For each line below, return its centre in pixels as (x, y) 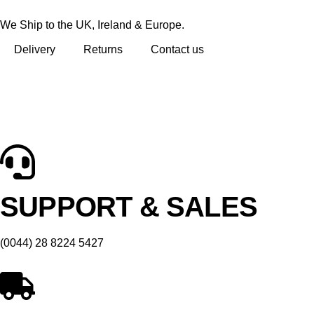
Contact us (177, 49)
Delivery (35, 49)
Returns (103, 49)
